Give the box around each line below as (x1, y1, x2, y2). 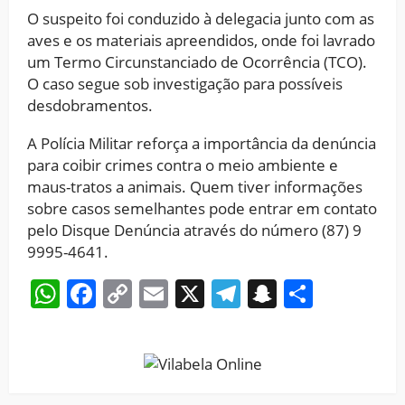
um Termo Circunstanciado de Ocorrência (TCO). (27, 51, 367, 72)
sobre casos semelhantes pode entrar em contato (27, 197, 377, 219)
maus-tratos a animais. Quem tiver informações (27, 175, 363, 197)
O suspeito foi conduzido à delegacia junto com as (27, 7, 374, 29)
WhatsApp (60, 273, 199, 313)
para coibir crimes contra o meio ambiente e (27, 154, 338, 175)
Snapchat (277, 273, 403, 313)
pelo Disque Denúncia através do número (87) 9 (27, 219, 362, 240)
